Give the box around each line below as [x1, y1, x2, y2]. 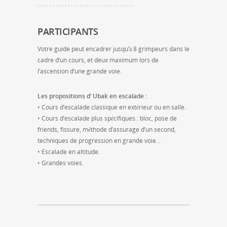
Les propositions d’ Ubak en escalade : [37, 91, 147, 100]
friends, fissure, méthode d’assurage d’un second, [37, 125, 176, 134]
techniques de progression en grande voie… [37, 136, 161, 145]
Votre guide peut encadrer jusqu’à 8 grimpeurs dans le [37, 44, 190, 53]
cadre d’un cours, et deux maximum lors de [37, 55, 159, 64]
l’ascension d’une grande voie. [37, 66, 122, 75]
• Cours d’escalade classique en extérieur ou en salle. [37, 102, 186, 111]
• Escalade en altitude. [37, 147, 100, 156]
